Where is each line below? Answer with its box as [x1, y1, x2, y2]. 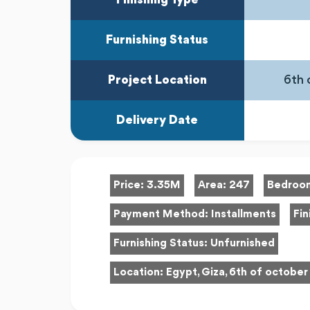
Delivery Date [116, 113, 199, 127]
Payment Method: [113, 209, 211, 220]
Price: [113, 180, 147, 191]
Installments [211, 209, 276, 220]
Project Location [107, 73, 207, 86]
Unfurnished [210, 238, 275, 249]
